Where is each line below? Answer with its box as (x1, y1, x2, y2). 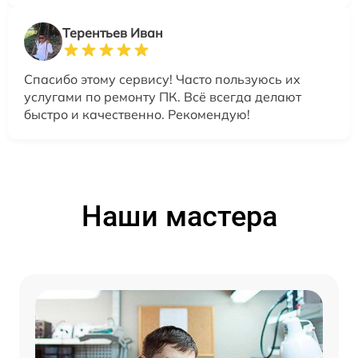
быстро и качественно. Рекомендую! (24, 106, 250, 122)
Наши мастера (81, 200, 277, 233)
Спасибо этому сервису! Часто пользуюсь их (24, 71, 300, 87)
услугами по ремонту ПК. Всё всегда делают (24, 89, 301, 105)
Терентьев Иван (62, 25, 163, 41)
